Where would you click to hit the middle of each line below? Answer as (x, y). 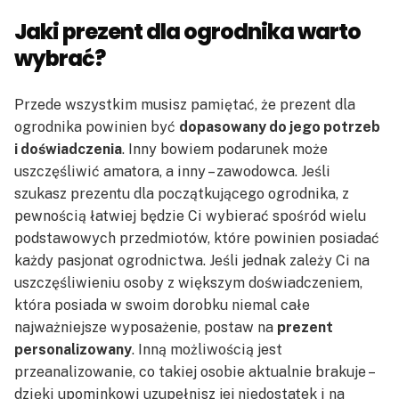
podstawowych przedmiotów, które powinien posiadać (197, 238)
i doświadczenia (68, 149)
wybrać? (60, 58)
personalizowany (73, 350)
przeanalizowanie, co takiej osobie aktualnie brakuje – (194, 372)
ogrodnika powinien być (97, 127)
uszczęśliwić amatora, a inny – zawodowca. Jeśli (172, 171)
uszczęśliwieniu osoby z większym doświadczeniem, (188, 283)
